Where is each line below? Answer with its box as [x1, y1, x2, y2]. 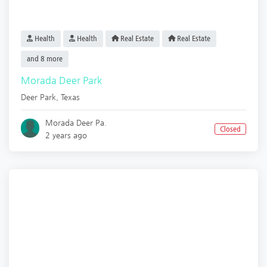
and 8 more [27, 55, 63, 63]
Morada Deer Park [21, 74, 102, 86]
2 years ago [45, 131, 88, 140]
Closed [219, 125, 241, 133]
